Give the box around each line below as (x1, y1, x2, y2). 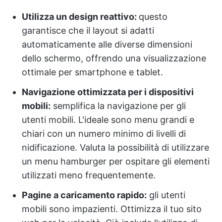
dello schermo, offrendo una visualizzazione (22, 53, 206, 64)
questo (139, 11, 167, 22)
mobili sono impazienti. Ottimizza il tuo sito (22, 204, 202, 215)
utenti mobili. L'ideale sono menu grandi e (22, 114, 194, 125)
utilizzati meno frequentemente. (22, 170, 156, 181)
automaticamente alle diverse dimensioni (22, 39, 192, 50)
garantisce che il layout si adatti (22, 25, 154, 36)
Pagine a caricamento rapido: (22, 190, 147, 201)
